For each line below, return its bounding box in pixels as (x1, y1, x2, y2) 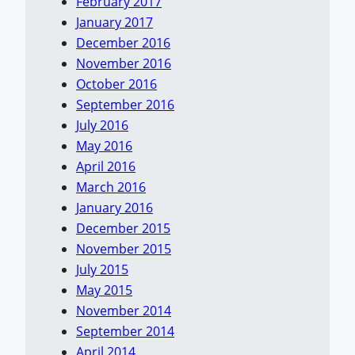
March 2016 (76, 177, 146, 196)
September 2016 (76, 95, 174, 113)
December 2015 (76, 219, 170, 237)
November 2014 (76, 301, 171, 319)
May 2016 (76, 136, 132, 155)
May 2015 (76, 281, 132, 299)
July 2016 (76, 116, 128, 134)
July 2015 (76, 260, 128, 278)
